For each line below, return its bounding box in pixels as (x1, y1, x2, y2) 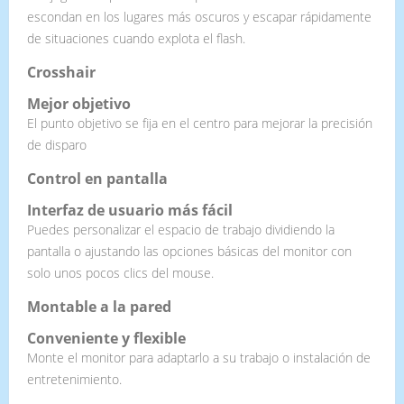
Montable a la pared (27, 296, 171, 317)
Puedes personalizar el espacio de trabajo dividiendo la (27, 220, 335, 238)
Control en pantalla (27, 168, 168, 188)
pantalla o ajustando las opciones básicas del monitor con (27, 242, 352, 260)
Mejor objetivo (27, 93, 131, 114)
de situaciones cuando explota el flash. (27, 29, 245, 47)
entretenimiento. (27, 370, 122, 388)
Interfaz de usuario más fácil (27, 199, 233, 220)
